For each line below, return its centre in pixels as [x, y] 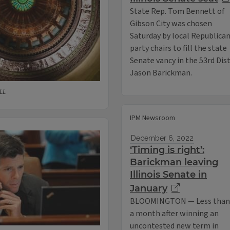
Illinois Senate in [168, 175]
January [149, 189]
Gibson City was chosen [171, 24]
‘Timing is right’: [167, 150]
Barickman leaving [174, 162]
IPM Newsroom [152, 118]
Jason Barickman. [161, 73]
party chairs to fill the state [178, 49]
